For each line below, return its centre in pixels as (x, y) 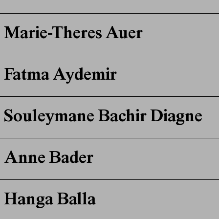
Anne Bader (48, 159)
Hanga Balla (50, 201)
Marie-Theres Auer (73, 34)
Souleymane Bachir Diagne (103, 118)
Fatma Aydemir (60, 76)
